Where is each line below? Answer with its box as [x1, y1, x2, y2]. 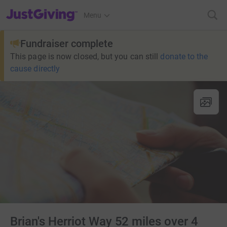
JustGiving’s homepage [6, 5, 79, 13]
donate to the [160, 52, 208, 61]
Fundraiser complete [20, 37, 113, 50]
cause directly [10, 64, 60, 73]
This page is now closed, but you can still [10, 52, 159, 61]
